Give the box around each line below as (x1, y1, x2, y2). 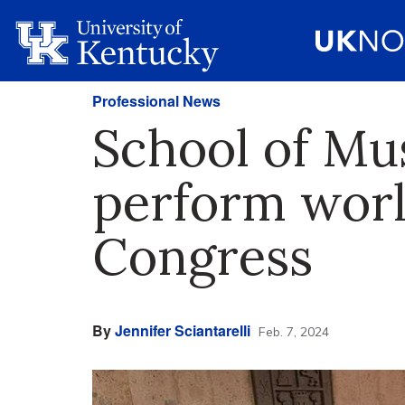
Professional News (92, 90, 221, 111)
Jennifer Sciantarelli (115, 320, 250, 341)
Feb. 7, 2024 (259, 324, 329, 340)
